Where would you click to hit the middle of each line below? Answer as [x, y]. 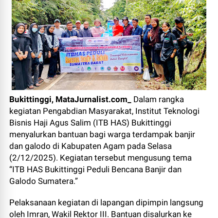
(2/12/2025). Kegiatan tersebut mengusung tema [101, 158]
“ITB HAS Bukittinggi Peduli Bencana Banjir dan [96, 169]
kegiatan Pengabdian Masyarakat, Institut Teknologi [105, 111]
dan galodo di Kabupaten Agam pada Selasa [91, 146]
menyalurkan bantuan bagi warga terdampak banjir [102, 134]
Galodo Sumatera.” [44, 181]
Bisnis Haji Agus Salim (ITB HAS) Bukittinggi [91, 123]
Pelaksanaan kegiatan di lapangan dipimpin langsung [107, 202]
